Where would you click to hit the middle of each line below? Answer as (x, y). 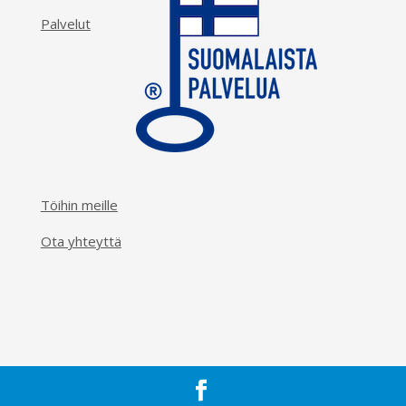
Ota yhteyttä (81, 241)
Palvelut (65, 23)
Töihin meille (79, 204)
